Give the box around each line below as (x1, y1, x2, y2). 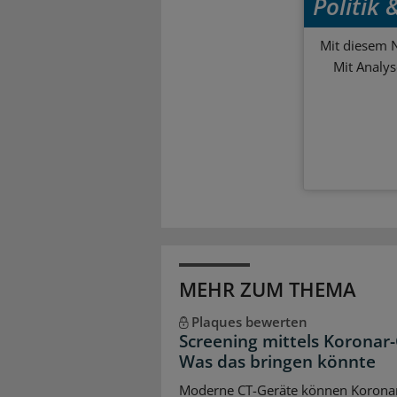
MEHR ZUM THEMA (179, 276, 356, 303)
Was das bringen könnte (179, 350, 376, 374)
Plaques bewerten (191, 313, 307, 331)
